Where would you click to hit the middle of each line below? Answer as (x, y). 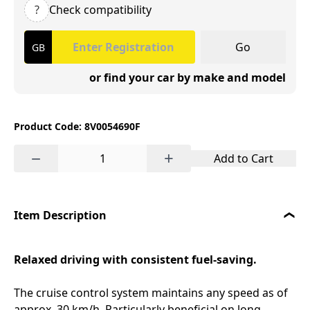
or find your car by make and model (188, 77)
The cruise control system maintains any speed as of (151, 293)
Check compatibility (100, 10)
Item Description (60, 215)
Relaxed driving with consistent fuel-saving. (135, 259)
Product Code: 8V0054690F (77, 126)
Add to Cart (244, 158)
